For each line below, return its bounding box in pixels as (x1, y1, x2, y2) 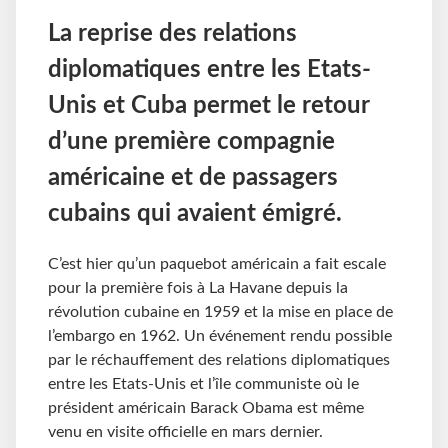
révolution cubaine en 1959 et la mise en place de (48, 304, 393, 321)
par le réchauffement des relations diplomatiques (48, 352, 390, 369)
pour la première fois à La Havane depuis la (48, 280, 348, 297)
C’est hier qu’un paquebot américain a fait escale (48, 256, 386, 273)
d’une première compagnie (48, 130, 335, 155)
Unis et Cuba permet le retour (48, 94, 369, 119)
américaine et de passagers (48, 166, 338, 191)
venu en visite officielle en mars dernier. (48, 424, 323, 441)
